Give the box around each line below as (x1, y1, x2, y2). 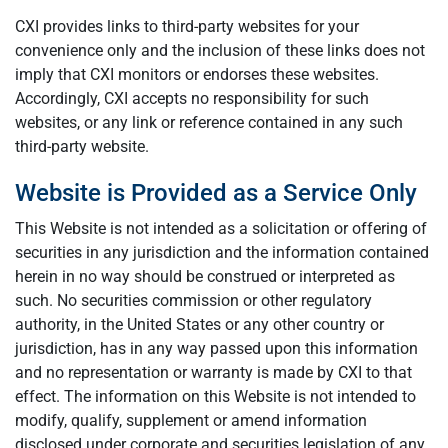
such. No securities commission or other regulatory (15, 291, 372, 310)
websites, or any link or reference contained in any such (15, 113, 403, 132)
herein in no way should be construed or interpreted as (15, 267, 395, 286)
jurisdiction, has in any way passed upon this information (15, 339, 418, 358)
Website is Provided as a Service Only (15, 179, 417, 207)
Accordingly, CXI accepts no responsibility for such (15, 89, 369, 108)
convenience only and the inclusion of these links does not (15, 41, 425, 60)
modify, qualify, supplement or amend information (15, 411, 367, 430)
